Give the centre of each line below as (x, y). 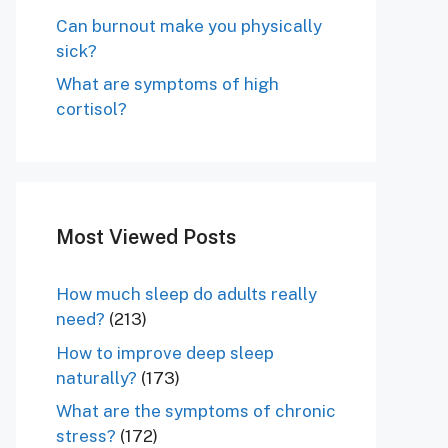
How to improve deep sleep (165, 352)
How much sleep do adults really (186, 294)
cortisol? (91, 109)
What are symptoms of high (167, 84)
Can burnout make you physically (189, 25)
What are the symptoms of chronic (196, 411)
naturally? (96, 377)
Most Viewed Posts (146, 237)
